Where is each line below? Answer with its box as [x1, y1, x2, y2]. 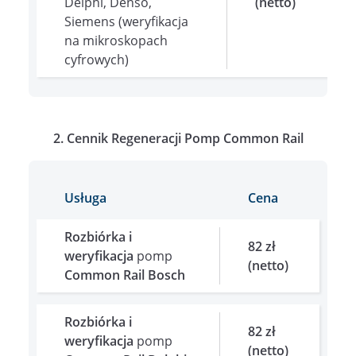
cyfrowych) [64, 50, 129, 68]
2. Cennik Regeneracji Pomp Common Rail [52, 129, 304, 147]
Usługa [64, 188, 106, 207]
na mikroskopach [64, 31, 168, 49]
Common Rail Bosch [64, 265, 188, 284]
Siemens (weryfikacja [64, 12, 188, 30]
